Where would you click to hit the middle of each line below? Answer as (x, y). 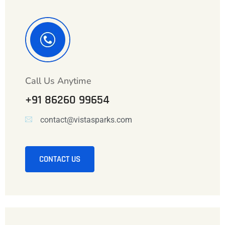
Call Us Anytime (58, 81)
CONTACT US (60, 159)
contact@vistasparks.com (86, 120)
